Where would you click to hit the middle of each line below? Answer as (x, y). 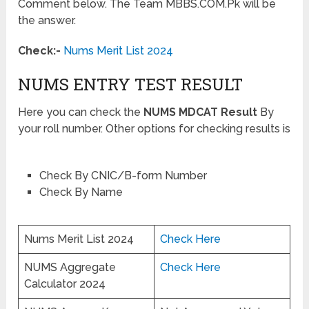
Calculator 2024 (65, 284)
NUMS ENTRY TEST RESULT (131, 84)
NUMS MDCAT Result (201, 112)
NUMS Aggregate (70, 268)
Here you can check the (81, 112)
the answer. (47, 20)
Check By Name (81, 192)
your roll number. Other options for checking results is (154, 128)
